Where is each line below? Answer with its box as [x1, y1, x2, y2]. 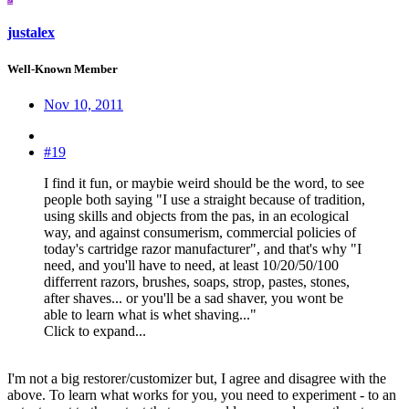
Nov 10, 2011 [44, 96, 123, 112]
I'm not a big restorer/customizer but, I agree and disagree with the [7, 370, 386, 386]
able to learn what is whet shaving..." [44, 306, 257, 322]
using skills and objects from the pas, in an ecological [44, 207, 349, 224]
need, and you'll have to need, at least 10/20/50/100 [44, 257, 339, 273]
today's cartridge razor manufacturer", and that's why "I [44, 240, 362, 257]
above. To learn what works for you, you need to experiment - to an [7, 386, 396, 403]
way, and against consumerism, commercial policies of [44, 224, 356, 240]
